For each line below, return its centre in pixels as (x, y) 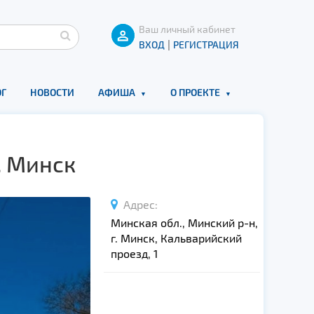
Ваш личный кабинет (187, 29)
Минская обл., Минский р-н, (184, 223)
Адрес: (137, 204)
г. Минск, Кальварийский (176, 238)
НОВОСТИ (52, 92)
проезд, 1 (134, 253)
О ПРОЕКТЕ (195, 92)
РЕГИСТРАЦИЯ (206, 45)
